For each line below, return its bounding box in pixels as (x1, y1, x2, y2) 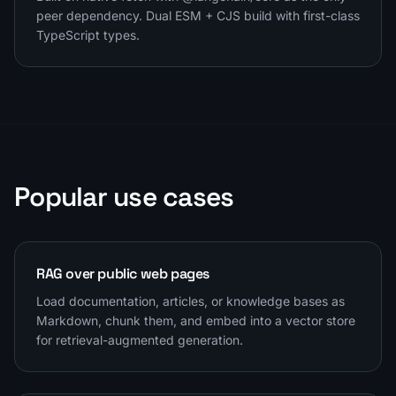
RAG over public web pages (36, 263, 209, 283)
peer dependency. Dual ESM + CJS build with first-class (36, 7, 360, 23)
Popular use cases (14, 179, 234, 214)
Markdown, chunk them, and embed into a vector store (36, 312, 355, 328)
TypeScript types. (36, 27, 140, 42)
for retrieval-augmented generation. (36, 331, 243, 347)
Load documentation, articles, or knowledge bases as (36, 293, 345, 308)
